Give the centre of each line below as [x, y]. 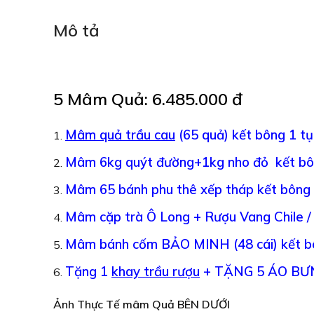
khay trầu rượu [156, 271]
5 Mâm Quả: [103, 99]
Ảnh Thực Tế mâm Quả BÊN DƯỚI [143, 304]
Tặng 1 [88, 271]
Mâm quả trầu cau [120, 135]
